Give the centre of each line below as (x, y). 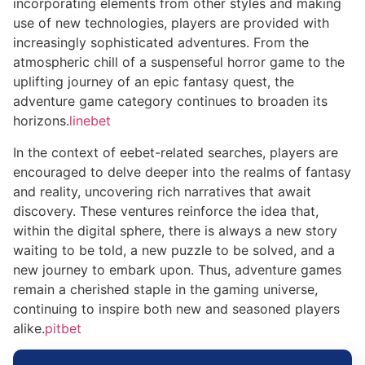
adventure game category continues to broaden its (170, 101)
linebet (90, 121)
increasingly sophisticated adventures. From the (161, 43)
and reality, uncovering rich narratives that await (162, 191)
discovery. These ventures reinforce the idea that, (166, 211)
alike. (29, 328)
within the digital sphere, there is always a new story (175, 230)
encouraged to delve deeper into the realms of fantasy (182, 172)
